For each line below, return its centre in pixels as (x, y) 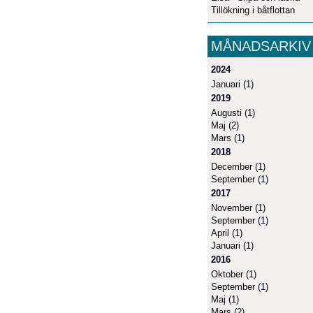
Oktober (227, 274)
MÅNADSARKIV (261, 46)
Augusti (226, 112)
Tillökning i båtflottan (253, 10)
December (232, 166)
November (232, 208)
